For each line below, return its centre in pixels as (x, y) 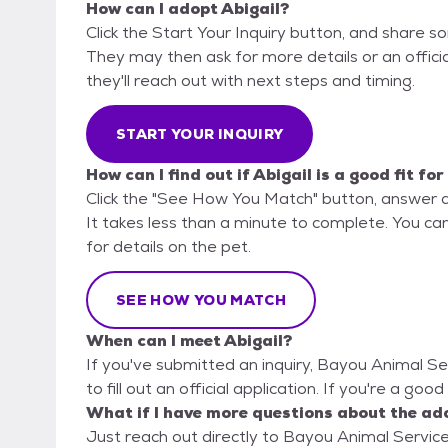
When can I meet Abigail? (189, 341)
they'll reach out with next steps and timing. (250, 81)
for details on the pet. (168, 247)
